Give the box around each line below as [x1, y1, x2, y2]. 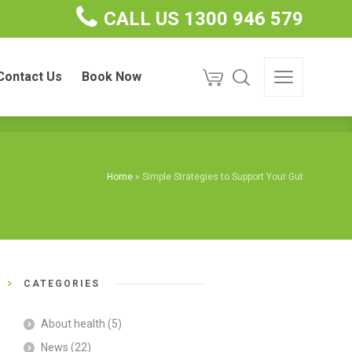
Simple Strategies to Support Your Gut [142, 171, 303, 182]
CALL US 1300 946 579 [104, 8, 303, 30]
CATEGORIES [24, 278, 100, 289]
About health [41, 317, 105, 330]
